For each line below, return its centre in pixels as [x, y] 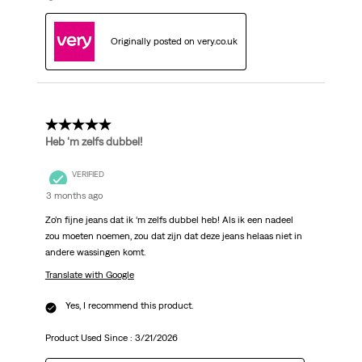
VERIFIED [88, 175]
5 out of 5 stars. [89, 125]
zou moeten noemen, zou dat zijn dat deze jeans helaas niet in [173, 236]
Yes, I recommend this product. [129, 305]
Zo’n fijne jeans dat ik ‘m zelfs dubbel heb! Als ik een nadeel [169, 219]
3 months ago [74, 195]
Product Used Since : [90, 337]
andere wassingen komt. [95, 252]
